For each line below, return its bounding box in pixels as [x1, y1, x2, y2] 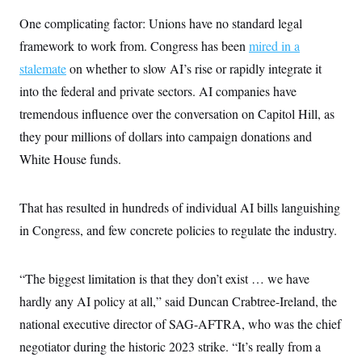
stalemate [19, 60, 66, 77]
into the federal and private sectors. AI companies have [19, 82, 297, 99]
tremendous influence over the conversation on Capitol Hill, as [19, 105, 335, 122]
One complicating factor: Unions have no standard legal [19, 15, 302, 32]
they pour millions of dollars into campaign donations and [19, 128, 312, 145]
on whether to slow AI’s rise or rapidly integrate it [66, 60, 322, 77]
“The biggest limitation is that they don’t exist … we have [19, 270, 309, 287]
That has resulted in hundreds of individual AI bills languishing [19, 199, 340, 216]
